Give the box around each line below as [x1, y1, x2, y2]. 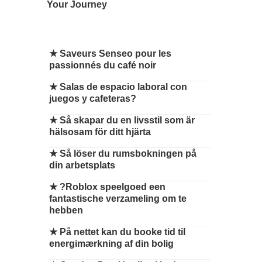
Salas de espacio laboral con [60, 82, 187, 92]
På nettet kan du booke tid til [60, 227, 185, 237]
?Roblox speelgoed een [60, 182, 166, 192]
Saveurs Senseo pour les [60, 49, 171, 58]
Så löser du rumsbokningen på [60, 149, 196, 158]
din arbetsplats [49, 160, 115, 170]
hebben [49, 205, 83, 215]
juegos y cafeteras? [49, 94, 136, 104]
